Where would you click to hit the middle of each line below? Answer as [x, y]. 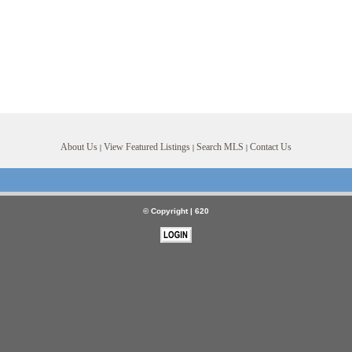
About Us [79, 147]
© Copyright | [169, 211]
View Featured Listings [147, 147]
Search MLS [220, 147]
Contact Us [271, 147]
